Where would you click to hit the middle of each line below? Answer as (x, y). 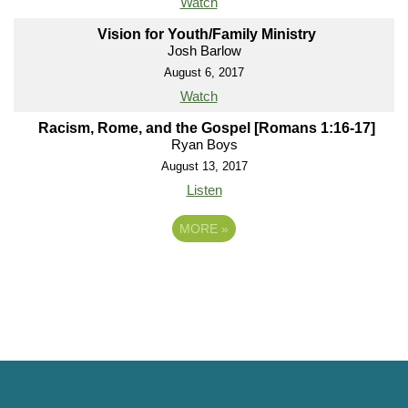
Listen (204, 190)
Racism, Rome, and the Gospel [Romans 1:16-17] (206, 128)
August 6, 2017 (204, 73)
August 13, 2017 (204, 167)
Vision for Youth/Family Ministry (206, 35)
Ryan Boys (204, 145)
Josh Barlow (204, 51)
